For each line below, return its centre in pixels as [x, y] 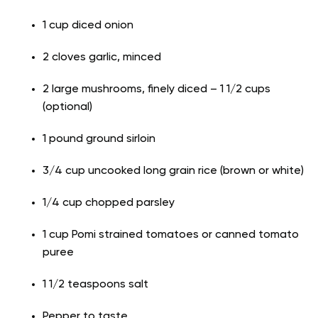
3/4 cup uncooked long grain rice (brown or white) [173, 171]
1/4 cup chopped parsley [109, 203]
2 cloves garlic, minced [102, 58]
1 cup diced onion [88, 26]
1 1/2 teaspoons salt [95, 285]
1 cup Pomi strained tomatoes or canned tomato [171, 235]
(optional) [67, 108]
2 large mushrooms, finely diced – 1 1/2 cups [157, 90]
